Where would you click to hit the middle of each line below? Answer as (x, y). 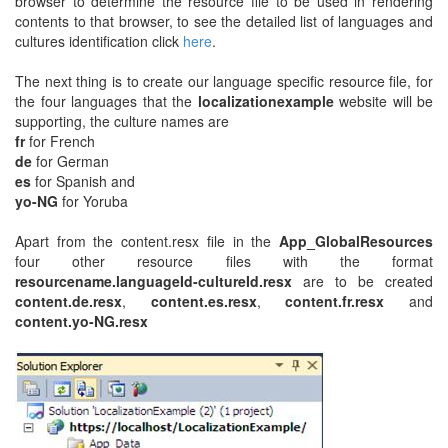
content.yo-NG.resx (81, 321)
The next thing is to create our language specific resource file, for (224, 81)
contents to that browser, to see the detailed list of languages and (224, 21)
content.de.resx (68, 301)
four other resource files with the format (224, 261)
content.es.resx (203, 301)
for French (60, 141)
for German (70, 161)
